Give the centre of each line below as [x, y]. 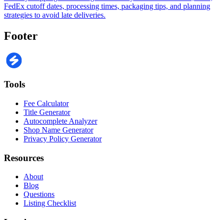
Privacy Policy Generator [63, 138]
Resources [24, 158]
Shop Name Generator [58, 130]
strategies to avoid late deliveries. [55, 15]
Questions [39, 194]
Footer [21, 36]
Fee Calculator [46, 103]
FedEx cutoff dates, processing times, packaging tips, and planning [107, 6]
